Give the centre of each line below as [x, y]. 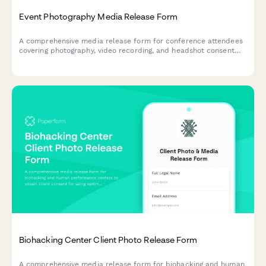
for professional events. [61, 60]
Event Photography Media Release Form [98, 17]
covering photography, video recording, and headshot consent [127, 51]
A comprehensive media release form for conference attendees [131, 41]
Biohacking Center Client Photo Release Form [108, 239]
